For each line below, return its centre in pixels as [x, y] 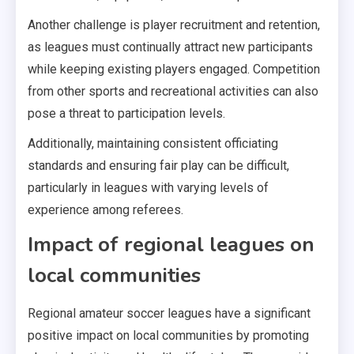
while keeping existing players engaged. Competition [174, 70]
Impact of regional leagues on [171, 245]
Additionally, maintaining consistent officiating [153, 144]
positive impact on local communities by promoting [168, 336]
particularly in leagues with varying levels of [148, 188]
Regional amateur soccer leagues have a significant [169, 314]
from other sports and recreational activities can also [173, 92]
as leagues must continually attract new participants [170, 47]
